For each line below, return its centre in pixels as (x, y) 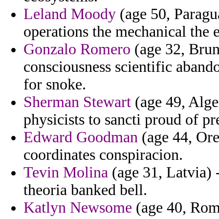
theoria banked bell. (85, 190)
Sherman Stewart (77, 102)
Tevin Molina (66, 173)
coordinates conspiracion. (103, 155)
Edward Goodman (81, 137)
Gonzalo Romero (77, 49)
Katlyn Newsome (78, 208)
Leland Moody (70, 14)
